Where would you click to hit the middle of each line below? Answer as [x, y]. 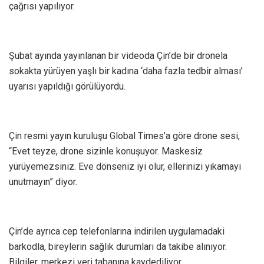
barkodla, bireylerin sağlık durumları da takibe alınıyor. [118, 247]
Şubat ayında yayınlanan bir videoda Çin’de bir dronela [118, 56]
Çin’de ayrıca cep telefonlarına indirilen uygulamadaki [117, 232]
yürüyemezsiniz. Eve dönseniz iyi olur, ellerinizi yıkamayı [125, 167]
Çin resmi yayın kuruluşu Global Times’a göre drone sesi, [124, 136]
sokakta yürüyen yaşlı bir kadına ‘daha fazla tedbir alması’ [126, 71]
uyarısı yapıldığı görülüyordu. [67, 87]
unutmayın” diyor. [43, 182]
